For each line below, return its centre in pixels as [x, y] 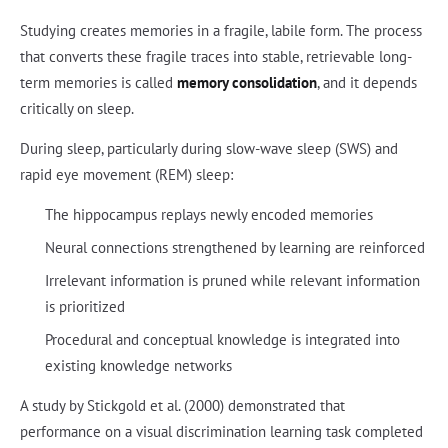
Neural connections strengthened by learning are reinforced [234, 248]
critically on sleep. [77, 109]
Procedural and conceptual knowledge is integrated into [222, 340]
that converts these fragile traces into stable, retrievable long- [216, 57]
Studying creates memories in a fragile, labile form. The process [221, 31]
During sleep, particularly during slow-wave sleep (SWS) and [209, 149]
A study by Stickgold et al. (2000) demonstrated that [182, 406]
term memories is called [98, 83]
